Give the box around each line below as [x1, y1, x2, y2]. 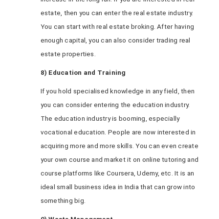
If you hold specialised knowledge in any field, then [40, 87, 195, 95]
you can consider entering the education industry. [40, 101, 190, 109]
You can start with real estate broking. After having [40, 22, 195, 30]
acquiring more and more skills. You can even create [40, 142, 198, 150]
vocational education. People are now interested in [40, 128, 196, 136]
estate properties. [40, 50, 96, 58]
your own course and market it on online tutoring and [40, 155, 199, 163]
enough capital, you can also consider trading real [40, 36, 191, 44]
